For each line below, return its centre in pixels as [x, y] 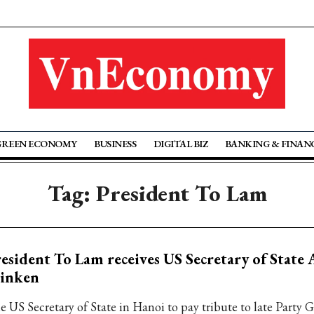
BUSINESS [115, 144]
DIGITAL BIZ [180, 144]
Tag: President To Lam [157, 193]
